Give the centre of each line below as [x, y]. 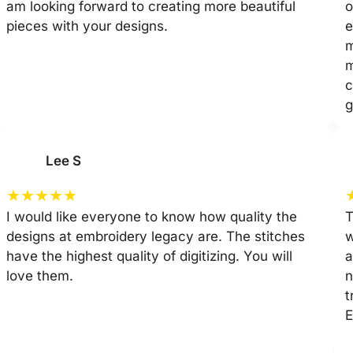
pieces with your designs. [87, 26]
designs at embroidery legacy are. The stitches [156, 236]
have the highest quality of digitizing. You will [150, 256]
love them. [40, 275]
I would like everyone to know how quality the [152, 216]
